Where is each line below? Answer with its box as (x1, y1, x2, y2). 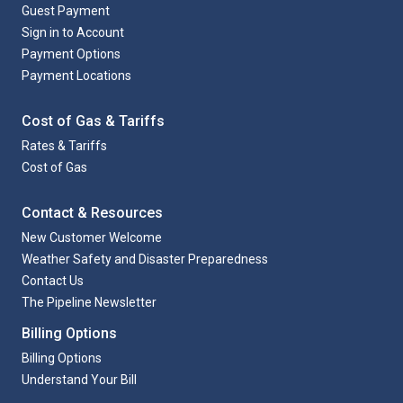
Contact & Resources (22, 204, 163, 221)
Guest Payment (22, 4, 110, 18)
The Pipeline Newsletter (22, 295, 157, 309)
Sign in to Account (22, 25, 124, 40)
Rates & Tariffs (22, 139, 107, 153)
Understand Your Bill (22, 372, 137, 387)
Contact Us (22, 273, 84, 288)
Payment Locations (22, 68, 131, 83)
